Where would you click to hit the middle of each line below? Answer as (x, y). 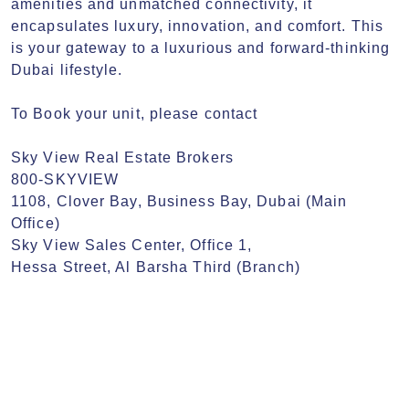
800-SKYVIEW (65, 179)
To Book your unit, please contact (135, 114)
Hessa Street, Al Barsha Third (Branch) (156, 267)
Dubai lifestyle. (67, 70)
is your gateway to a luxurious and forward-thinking (201, 48)
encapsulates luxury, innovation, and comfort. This (198, 26)
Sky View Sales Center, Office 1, (132, 245)
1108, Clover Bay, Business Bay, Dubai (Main (179, 201)
